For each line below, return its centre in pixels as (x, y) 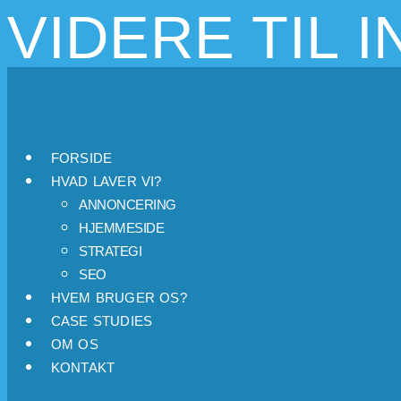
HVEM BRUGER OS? (119, 299)
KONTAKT (83, 368)
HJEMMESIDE (121, 229)
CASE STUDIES (102, 322)
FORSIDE (81, 159)
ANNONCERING (128, 205)
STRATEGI (110, 252)
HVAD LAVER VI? (106, 182)
